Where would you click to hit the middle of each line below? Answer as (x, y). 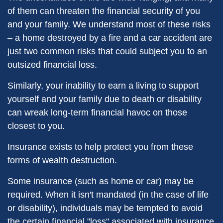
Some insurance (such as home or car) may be (101, 181)
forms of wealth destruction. (62, 160)
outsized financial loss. (52, 65)
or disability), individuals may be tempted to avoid (105, 208)
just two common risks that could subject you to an (107, 51)
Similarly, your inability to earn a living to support (103, 86)
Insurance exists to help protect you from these (100, 147)
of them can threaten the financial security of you (104, 11)
